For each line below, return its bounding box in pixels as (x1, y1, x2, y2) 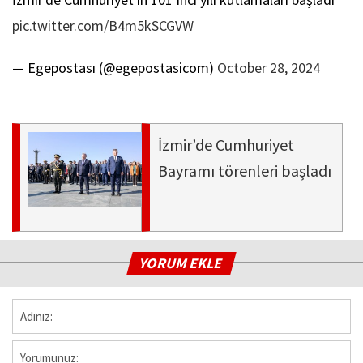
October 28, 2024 (217, 58, 320, 77)
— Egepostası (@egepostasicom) (12, 58, 217, 77)
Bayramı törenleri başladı (158, 160, 331, 181)
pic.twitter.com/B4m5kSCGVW (12, 15, 194, 35)
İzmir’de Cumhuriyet (158, 134, 294, 155)
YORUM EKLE (138, 253, 226, 272)
